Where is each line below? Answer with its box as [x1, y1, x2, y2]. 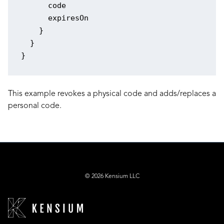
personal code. [8, 102, 61, 110]
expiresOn [20, 13, 88, 23]
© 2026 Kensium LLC [84, 173, 139, 180]
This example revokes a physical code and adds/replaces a [8, 90, 216, 98]
